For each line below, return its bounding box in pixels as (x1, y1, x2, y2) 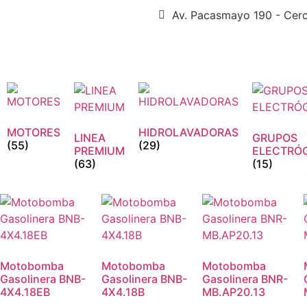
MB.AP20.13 (202, 285, 265, 299)
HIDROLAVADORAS (138, 125, 238, 139)
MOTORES (7, 125, 60, 139)
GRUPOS (252, 131, 297, 145)
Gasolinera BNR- (202, 272, 288, 286)
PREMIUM (74, 144, 125, 158)
